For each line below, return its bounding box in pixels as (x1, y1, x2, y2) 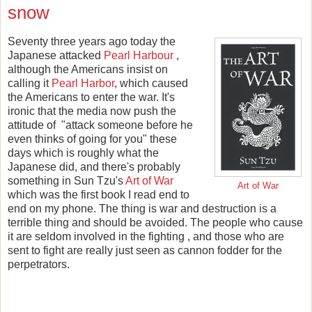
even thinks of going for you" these (8, 133, 177, 146)
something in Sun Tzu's (8, 175, 125, 187)
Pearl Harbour (104, 49, 173, 62)
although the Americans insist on (8, 63, 168, 76)
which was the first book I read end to (8, 189, 189, 201)
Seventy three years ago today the (8, 36, 175, 48)
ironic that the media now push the (8, 105, 176, 118)
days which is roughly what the (8, 147, 159, 159)
